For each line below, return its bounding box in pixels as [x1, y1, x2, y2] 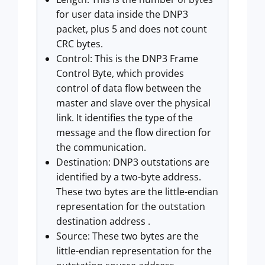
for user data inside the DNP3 [56, 8, 188, 21]
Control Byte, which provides [56, 67, 184, 80]
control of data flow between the [56, 82, 201, 95]
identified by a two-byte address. [56, 170, 201, 184]
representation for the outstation [56, 200, 205, 214]
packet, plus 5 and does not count [56, 22, 207, 36]
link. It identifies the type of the [56, 111, 193, 125]
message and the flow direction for [56, 126, 211, 140]
